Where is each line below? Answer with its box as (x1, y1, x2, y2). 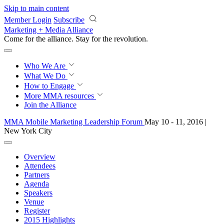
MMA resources (41, 91, 94, 100)
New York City (4, 126, 52, 135)
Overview (24, 152, 55, 161)
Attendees (24, 161, 55, 170)
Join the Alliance (24, 100, 76, 109)
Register (24, 206, 50, 215)
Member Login (4, 15, 51, 24)
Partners (24, 170, 49, 179)
